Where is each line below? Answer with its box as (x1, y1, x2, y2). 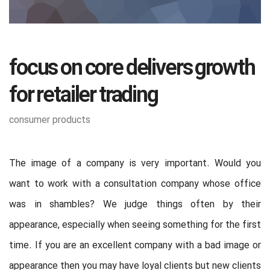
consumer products (9, 114, 90, 127)
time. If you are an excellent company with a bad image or (9, 239, 261, 252)
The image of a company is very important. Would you (9, 157, 261, 170)
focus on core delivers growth (9, 55, 255, 83)
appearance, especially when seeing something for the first (9, 219, 261, 231)
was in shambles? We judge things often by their (9, 198, 261, 211)
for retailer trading (9, 82, 158, 110)
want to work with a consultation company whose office (9, 178, 261, 190)
